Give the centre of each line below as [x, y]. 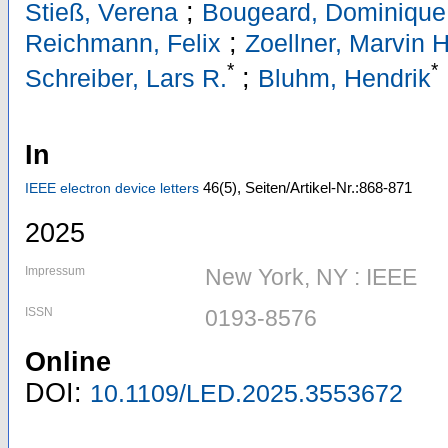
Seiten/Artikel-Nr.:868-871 [328, 187]
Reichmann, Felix [123, 43]
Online [68, 362]
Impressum [55, 271]
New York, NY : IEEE [311, 277]
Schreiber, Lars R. [126, 78]
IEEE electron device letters [112, 187]
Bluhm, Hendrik [344, 78]
